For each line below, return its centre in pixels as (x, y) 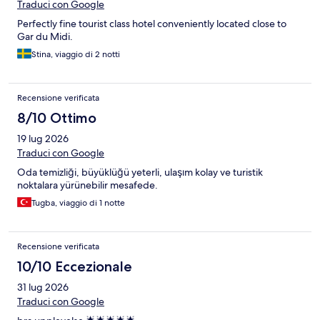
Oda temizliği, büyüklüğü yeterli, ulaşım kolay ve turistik (140, 172)
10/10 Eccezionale (75, 267)
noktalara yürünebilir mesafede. (87, 185)
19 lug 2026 (43, 139)
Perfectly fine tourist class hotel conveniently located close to (152, 24)
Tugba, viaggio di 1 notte (78, 203)
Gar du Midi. (45, 37)
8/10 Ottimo (57, 118)
